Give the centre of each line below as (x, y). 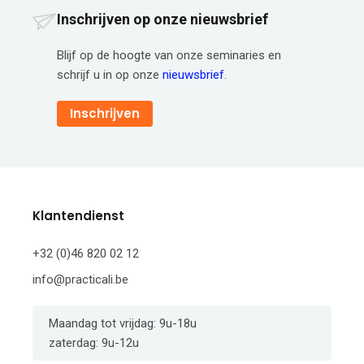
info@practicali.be (80, 280)
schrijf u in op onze (110, 75)
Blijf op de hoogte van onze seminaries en (169, 56)
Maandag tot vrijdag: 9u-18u (123, 324)
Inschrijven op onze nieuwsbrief (162, 19)
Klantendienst (78, 216)
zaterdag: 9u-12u (94, 343)
